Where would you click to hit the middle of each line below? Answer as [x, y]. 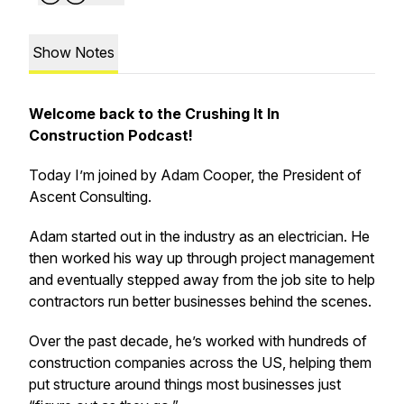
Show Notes [73, 52]
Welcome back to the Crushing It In [154, 114]
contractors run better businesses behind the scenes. [200, 301]
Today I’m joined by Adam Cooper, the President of [195, 175]
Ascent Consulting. [92, 197]
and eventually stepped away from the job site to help [202, 280]
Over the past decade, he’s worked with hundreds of [198, 341]
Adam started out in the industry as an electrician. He [199, 236]
